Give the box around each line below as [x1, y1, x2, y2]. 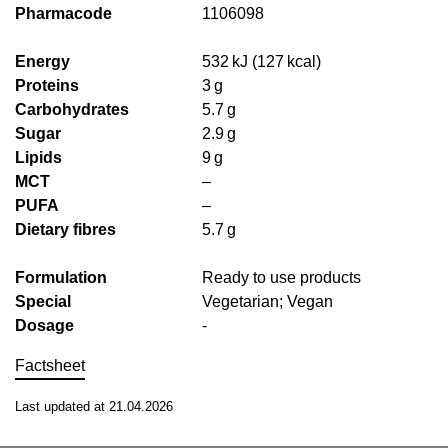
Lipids [15, 149, 62, 166]
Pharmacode [15, 5, 112, 22]
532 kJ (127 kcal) [202, 53, 322, 70]
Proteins [15, 77, 79, 94]
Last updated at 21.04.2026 [15, 399, 173, 414]
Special [15, 293, 71, 310]
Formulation [15, 269, 107, 286]
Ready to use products [202, 269, 362, 286]
